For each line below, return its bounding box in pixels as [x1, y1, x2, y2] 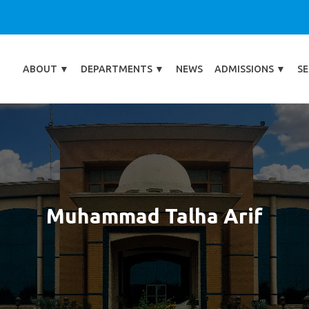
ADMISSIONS [215, 63, 276, 74]
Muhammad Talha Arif [46, 204, 263, 228]
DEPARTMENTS [81, 63, 154, 74]
